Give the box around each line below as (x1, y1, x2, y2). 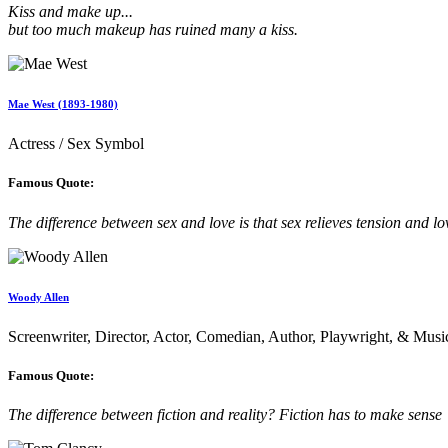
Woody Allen (8, 290, 69, 303)
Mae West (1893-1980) (8, 98, 118, 111)
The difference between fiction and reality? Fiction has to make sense (8, 405, 442, 423)
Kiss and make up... (8, 3, 133, 21)
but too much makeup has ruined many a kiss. (8, 21, 298, 39)
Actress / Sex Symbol (8, 135, 144, 153)
